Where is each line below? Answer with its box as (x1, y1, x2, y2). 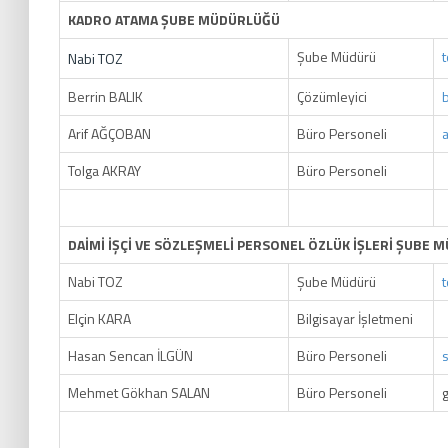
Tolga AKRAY (68, 160, 141, 181)
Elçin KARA (68, 308, 131, 329)
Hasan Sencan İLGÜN (68, 345, 193, 366)
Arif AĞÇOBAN (68, 123, 151, 144)
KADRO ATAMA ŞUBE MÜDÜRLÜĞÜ (68, 9, 280, 30)
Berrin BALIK (68, 86, 143, 107)
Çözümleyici (297, 86, 367, 107)
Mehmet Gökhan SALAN (68, 382, 210, 403)
